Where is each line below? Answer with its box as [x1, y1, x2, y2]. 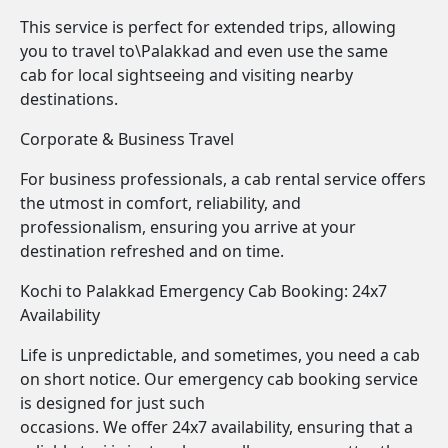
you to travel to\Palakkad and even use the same [20, 40, 388, 62]
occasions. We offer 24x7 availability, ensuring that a [20, 416, 413, 438]
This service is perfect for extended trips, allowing [20, 16, 396, 38]
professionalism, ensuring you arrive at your [20, 216, 356, 238]
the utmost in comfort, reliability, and [20, 192, 301, 214]
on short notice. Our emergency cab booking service [20, 368, 418, 390]
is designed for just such [20, 392, 205, 414]
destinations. [20, 88, 118, 110]
